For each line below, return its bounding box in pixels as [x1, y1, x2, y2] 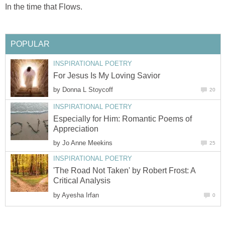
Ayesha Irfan [62, 191, 99, 199]
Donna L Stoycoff [62, 86, 113, 94]
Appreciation [53, 125, 98, 134]
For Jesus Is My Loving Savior [53, 71, 160, 80]
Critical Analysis [53, 176, 110, 185]
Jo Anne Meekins [62, 139, 113, 147]
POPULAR [11, 39, 50, 48]
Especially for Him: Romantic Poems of [53, 115, 192, 124]
